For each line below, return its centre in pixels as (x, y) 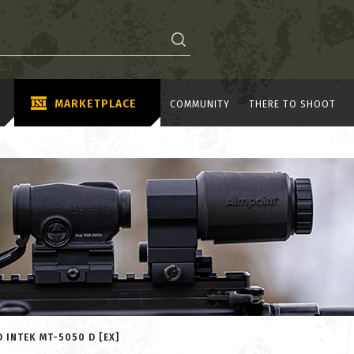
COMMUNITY (200, 104)
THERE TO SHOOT (292, 104)
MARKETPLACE (96, 104)
